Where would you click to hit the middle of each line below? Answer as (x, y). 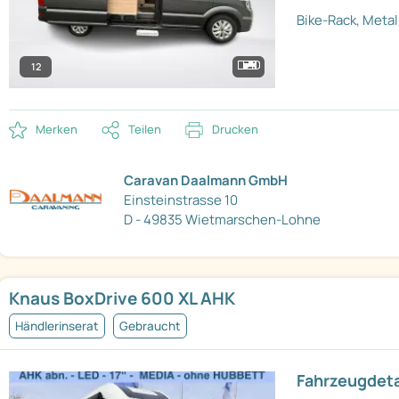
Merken (57, 130)
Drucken (235, 130)
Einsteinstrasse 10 (181, 199)
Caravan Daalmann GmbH (206, 180)
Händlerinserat (57, 326)
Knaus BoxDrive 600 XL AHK (122, 299)
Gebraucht (150, 326)
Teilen (145, 130)
